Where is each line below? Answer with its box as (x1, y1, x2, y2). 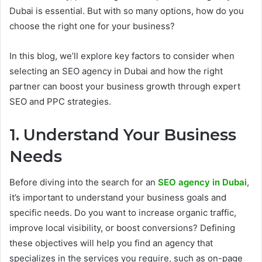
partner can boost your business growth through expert (9, 80, 240, 92)
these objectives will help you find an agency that (9, 237, 213, 249)
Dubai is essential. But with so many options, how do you (9, 5, 244, 16)
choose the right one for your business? (9, 20, 175, 32)
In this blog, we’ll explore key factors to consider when (9, 50, 235, 61)
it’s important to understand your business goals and (9, 192, 226, 204)
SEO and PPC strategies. (9, 95, 111, 107)
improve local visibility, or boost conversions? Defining (9, 222, 235, 234)
